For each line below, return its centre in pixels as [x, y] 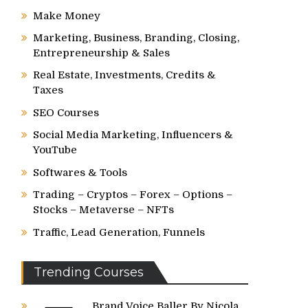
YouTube [55, 150]
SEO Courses [66, 113]
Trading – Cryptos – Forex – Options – [133, 195]
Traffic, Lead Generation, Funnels [119, 232]
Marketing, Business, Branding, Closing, [136, 38]
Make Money [67, 16]
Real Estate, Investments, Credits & [124, 75]
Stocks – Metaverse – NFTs [103, 210]
